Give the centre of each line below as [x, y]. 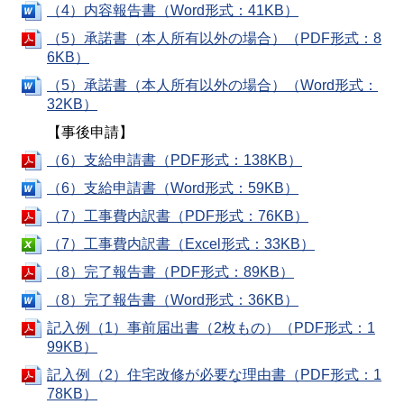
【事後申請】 [90, 132]
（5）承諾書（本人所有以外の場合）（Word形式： [212, 85]
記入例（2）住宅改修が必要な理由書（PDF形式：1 [214, 375]
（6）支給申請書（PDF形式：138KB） [174, 160]
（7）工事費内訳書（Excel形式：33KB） [181, 244]
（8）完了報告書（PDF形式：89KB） [170, 272]
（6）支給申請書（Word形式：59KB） [173, 188]
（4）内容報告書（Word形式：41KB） [173, 10]
